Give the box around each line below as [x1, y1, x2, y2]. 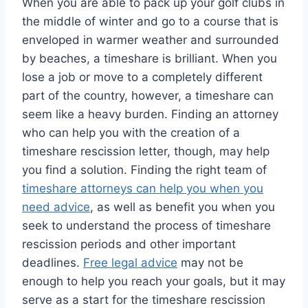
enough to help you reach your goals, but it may [22, 274, 285, 289]
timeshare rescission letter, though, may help [22, 144, 269, 159]
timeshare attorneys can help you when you [22, 181, 263, 196]
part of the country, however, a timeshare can [22, 89, 274, 103]
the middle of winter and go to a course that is [22, 14, 278, 29]
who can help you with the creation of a [22, 126, 240, 140]
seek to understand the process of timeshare [22, 219, 271, 233]
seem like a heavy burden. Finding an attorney [22, 107, 278, 122]
